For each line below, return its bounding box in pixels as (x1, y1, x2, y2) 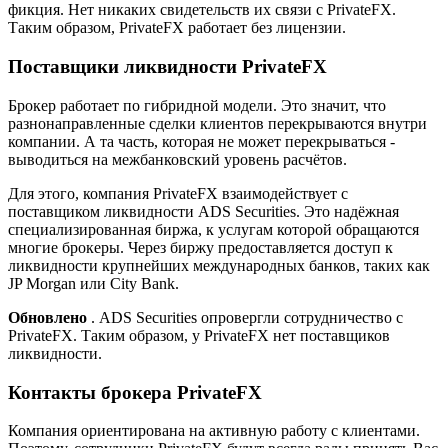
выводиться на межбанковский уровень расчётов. (8, 150, 347, 168)
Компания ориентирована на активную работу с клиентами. (8, 422, 420, 440)
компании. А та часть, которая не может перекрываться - (8, 132, 395, 150)
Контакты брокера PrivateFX (8, 381, 262, 403)
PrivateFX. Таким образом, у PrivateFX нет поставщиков (8, 326, 390, 344)
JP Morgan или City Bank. (8, 274, 179, 292)
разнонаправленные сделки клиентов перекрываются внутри (8, 114, 427, 132)
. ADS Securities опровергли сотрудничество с (91, 308, 403, 326)
